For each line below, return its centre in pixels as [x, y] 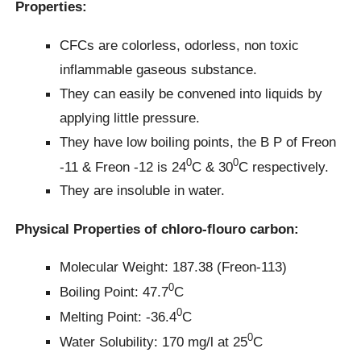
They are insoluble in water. [143, 191]
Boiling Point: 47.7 [114, 291]
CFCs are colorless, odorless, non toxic [180, 45]
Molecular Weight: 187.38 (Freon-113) [174, 267]
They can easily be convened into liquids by [191, 93]
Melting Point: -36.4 [118, 316]
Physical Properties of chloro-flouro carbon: [158, 228]
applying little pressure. [130, 117]
